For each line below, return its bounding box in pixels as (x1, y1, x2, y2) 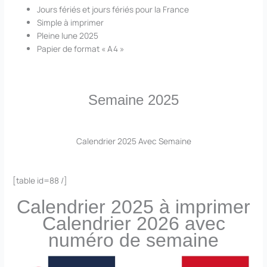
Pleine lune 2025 (37, 30, 99, 42)
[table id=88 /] (13, 175, 68, 187)
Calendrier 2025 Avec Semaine (76, 135, 191, 147)
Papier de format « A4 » (37, 43, 125, 55)
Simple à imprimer (37, 17, 104, 29)
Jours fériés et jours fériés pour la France (37, 4, 190, 15)
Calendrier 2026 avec (42, 213, 225, 235)
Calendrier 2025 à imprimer (17, 196, 250, 218)
